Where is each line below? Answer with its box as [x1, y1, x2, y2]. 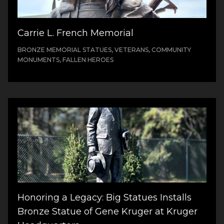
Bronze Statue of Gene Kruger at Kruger [17, 206, 198, 217]
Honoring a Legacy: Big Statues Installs [17, 192, 192, 203]
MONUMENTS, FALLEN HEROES [17, 55, 114, 63]
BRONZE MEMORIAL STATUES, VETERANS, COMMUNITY [17, 45, 191, 53]
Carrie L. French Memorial [17, 27, 134, 38]
